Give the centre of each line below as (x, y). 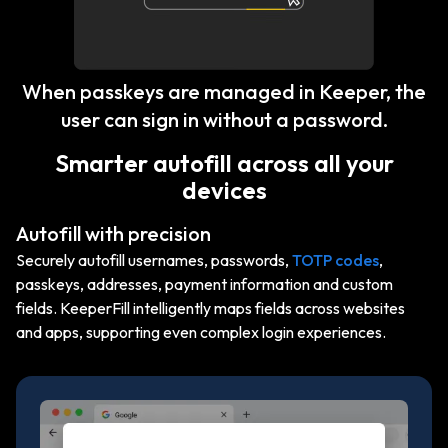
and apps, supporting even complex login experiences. (201, 331)
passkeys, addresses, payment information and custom (204, 283)
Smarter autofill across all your (224, 162)
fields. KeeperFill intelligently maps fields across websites (210, 307)
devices (224, 189)
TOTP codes (335, 259)
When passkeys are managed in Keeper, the (224, 91)
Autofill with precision (113, 233)
